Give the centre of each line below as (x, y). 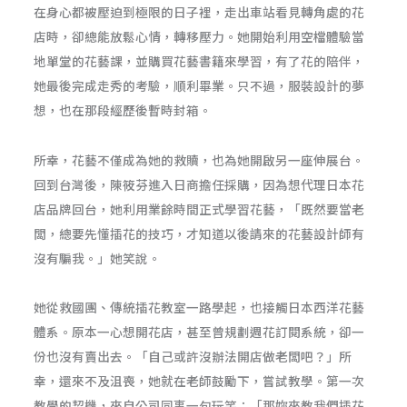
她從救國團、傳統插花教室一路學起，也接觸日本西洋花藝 (199, 307)
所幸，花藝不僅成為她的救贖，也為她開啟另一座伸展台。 (199, 159)
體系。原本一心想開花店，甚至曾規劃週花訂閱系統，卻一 (199, 331)
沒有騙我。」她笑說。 (98, 258)
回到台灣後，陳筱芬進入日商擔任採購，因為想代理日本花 (199, 184)
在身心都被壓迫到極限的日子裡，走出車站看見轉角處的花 (199, 12)
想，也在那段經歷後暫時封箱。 (123, 110)
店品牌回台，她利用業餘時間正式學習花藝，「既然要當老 (199, 208)
